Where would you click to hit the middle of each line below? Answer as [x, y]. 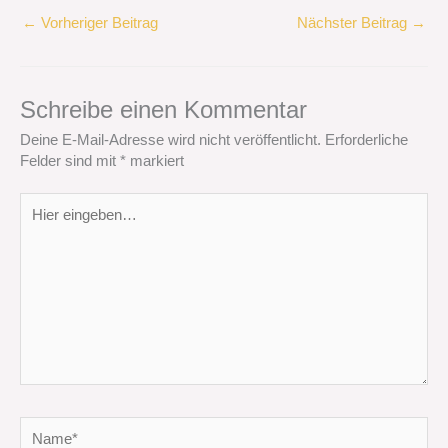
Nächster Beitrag [354, 22]
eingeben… [56, 223]
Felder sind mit [70, 160]
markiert [155, 160]
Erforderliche [366, 139]
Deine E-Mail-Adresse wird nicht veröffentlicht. [170, 139]
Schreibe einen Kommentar [163, 109]
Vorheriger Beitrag [97, 22]
